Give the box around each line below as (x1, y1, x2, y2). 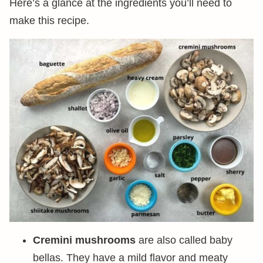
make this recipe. (9, 15, 89, 26)
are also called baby (136, 234, 232, 246)
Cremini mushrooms (33, 234, 136, 246)
